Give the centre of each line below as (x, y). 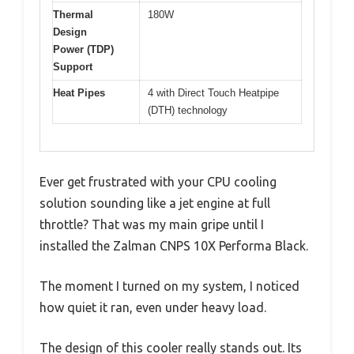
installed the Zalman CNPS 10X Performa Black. (174, 246)
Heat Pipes (79, 92)
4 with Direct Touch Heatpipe (213, 92)
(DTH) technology (188, 110)
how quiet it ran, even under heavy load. (153, 308)
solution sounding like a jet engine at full (155, 203)
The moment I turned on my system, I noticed (169, 286)
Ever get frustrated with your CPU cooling (158, 182)
